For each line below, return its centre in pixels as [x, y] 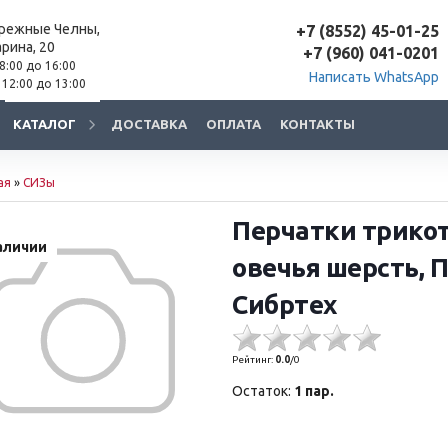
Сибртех [284, 304]
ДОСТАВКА [149, 124]
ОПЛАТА [233, 124]
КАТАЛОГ [44, 124]
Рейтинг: [254, 359]
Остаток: [262, 391]
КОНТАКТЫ [317, 124]
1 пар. [314, 391]
